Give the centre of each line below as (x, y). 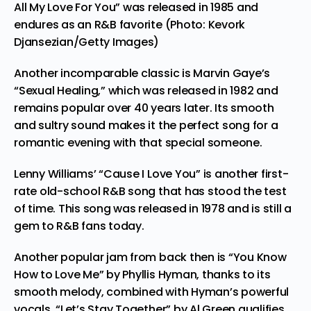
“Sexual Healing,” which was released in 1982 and (146, 90)
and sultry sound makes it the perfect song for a (146, 125)
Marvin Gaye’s (232, 73)
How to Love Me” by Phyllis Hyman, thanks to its (142, 274)
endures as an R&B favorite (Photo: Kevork (130, 24)
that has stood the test (221, 191)
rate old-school (59, 191)
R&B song (129, 191)
